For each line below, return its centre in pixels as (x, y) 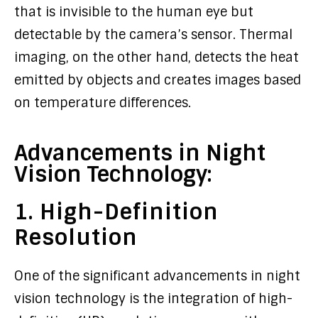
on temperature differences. (103, 103)
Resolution (76, 237)
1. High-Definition (116, 212)
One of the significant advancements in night (157, 276)
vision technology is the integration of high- (153, 299)
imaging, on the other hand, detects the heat (157, 57)
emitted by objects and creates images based (158, 80)
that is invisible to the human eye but (134, 12)
